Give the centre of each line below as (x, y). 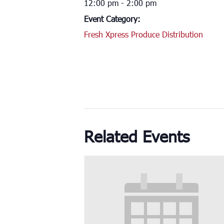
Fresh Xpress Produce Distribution (143, 34)
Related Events (137, 136)
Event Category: (112, 18)
